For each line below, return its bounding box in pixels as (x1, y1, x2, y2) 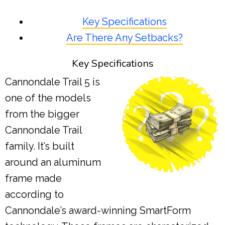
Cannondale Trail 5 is (5, 76, 100, 88)
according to (5, 188, 64, 201)
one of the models (5, 92, 91, 104)
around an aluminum (5, 156, 101, 169)
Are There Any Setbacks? (66, 32, 183, 44)
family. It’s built (5, 140, 74, 153)
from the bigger (5, 108, 79, 121)
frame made (5, 172, 62, 185)
